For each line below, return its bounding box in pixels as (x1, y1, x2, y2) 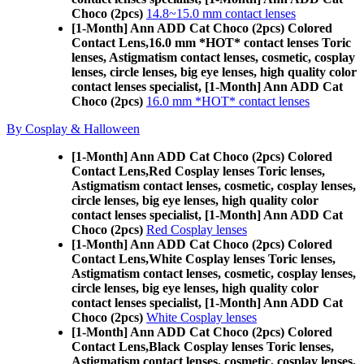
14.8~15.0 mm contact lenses (146, 6, 296, 20)
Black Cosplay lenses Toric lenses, (149, 340, 334, 353)
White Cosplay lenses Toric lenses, (149, 252, 336, 266)
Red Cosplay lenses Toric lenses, (149, 164, 325, 178)
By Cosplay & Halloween (6, 122, 140, 136)
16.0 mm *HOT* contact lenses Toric (149, 36, 351, 50)
